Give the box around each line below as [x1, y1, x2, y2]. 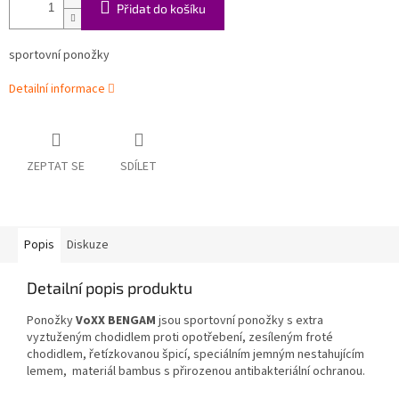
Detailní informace [9, 80, 105, 99]
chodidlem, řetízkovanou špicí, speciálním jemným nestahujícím [27, 346, 364, 364]
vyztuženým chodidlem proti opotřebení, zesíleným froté [27, 329, 333, 347]
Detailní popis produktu [27, 278, 192, 298]
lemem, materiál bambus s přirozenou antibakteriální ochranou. [27, 362, 365, 381]
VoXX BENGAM [76, 312, 156, 330]
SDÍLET [120, 158, 157, 176]
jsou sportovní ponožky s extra [156, 312, 323, 330]
